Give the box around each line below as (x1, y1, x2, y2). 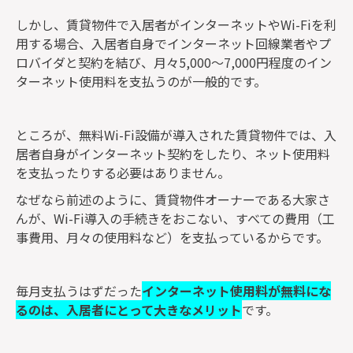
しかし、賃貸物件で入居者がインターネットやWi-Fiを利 (16, 15, 336, 35)
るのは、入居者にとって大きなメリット (16, 300, 242, 320)
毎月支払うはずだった (16, 281, 142, 301)
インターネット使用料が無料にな (142, 281, 331, 301)
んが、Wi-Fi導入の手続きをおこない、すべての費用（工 (16, 209, 335, 229)
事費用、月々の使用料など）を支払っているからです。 (16, 228, 329, 247)
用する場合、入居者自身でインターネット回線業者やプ (16, 34, 331, 54)
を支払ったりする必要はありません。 (16, 163, 230, 183)
